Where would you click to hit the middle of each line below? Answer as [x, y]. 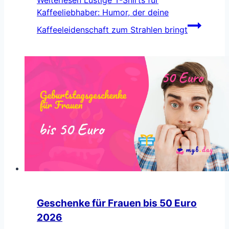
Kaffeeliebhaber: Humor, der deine [103, 12]
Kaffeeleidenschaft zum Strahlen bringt [112, 29]
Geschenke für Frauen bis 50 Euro [117, 203]
